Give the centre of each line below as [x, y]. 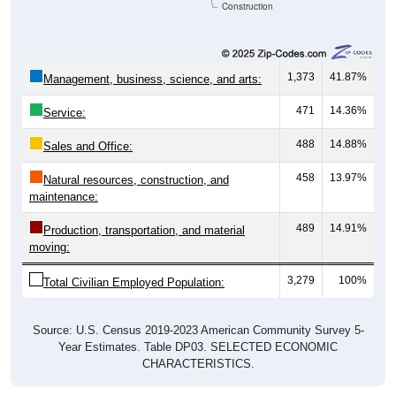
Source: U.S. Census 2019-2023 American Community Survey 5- [198, 331]
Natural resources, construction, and [136, 180]
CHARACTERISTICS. [198, 364]
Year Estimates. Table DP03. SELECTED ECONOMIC [198, 347]
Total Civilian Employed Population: [134, 283]
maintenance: [64, 197]
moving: [49, 247]
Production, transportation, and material [144, 231]
